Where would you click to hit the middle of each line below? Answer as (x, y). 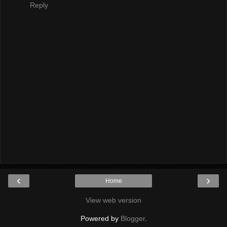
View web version (113, 200)
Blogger (133, 219)
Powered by (100, 219)
